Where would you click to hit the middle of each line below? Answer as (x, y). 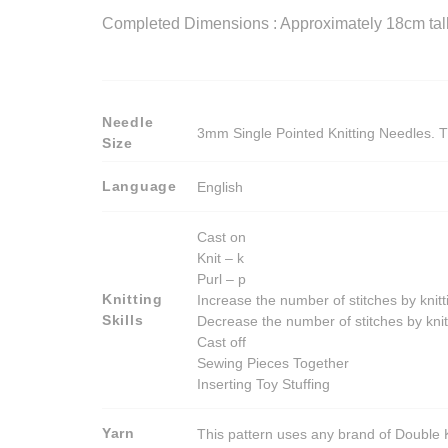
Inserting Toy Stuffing (264, 383)
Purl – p (222, 278)
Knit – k (221, 257)
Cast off (222, 341)
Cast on (222, 236)
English (220, 186)
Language (139, 186)
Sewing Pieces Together (273, 362)
